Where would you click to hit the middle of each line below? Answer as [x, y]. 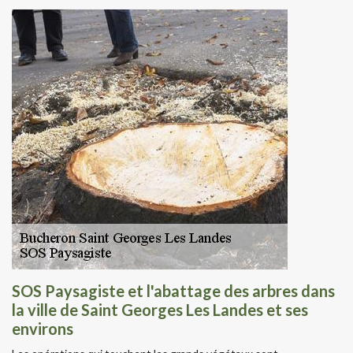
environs [43, 328]
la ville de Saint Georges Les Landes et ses [160, 309]
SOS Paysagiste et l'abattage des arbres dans [173, 290]
